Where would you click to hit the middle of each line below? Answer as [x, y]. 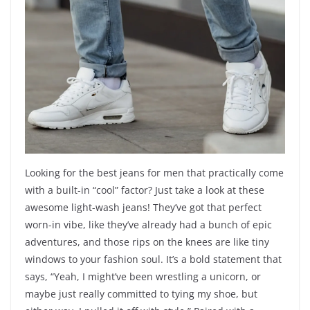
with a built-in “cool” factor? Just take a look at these [145, 190]
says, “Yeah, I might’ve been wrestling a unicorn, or [143, 277]
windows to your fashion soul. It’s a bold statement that [153, 259]
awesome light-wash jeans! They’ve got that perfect [143, 208]
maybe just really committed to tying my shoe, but [141, 294]
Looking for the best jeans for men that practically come [154, 173]
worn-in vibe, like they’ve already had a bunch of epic [148, 225]
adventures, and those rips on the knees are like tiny [147, 242]
